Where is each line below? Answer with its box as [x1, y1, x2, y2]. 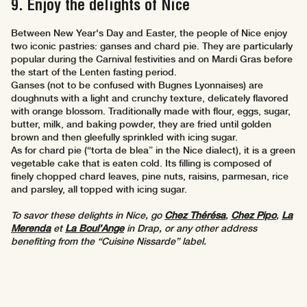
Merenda [11, 223, 51, 234]
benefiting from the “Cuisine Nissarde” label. [11, 236, 206, 247]
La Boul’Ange [65, 223, 124, 234]
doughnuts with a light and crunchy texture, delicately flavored [11, 93, 288, 104]
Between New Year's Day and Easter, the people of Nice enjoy [11, 27, 287, 39]
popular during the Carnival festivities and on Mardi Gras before [11, 53, 293, 65]
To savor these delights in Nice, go [11, 210, 164, 221]
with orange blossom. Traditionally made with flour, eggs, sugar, [11, 106, 291, 117]
